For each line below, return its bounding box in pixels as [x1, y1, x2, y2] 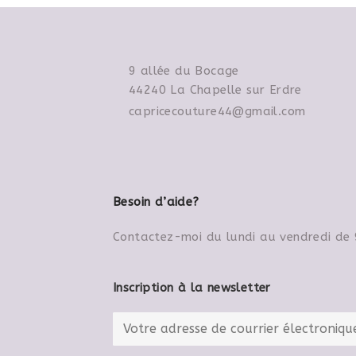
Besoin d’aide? [113, 195, 199, 209]
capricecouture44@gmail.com [129, 104, 306, 118]
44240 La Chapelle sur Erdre [129, 83, 302, 97]
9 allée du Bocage [129, 64, 239, 78]
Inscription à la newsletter [113, 281, 271, 295]
